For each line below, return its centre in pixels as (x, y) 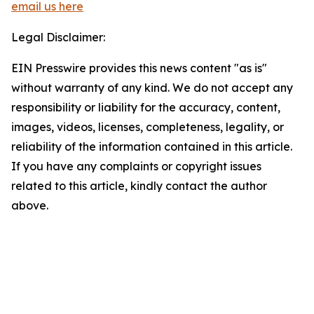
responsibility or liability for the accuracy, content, (146, 107)
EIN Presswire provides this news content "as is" (139, 68)
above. (30, 205)
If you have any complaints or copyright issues (136, 166)
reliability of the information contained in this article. (152, 146)
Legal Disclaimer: (58, 37)
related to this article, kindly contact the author (139, 186)
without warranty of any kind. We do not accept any (152, 88)
